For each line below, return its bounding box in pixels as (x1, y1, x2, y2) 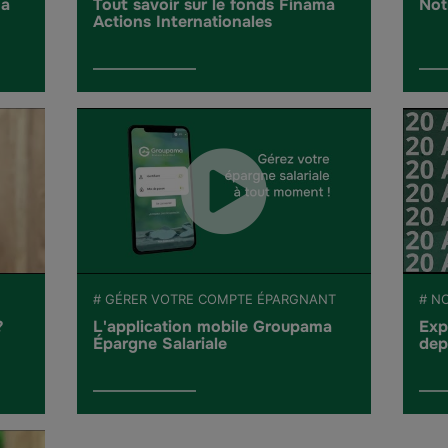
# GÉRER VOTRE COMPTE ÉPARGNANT (93, 290, 337, 307)
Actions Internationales (93, 10, 273, 32)
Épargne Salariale (93, 332, 228, 354)
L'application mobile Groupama (93, 315, 333, 337)
